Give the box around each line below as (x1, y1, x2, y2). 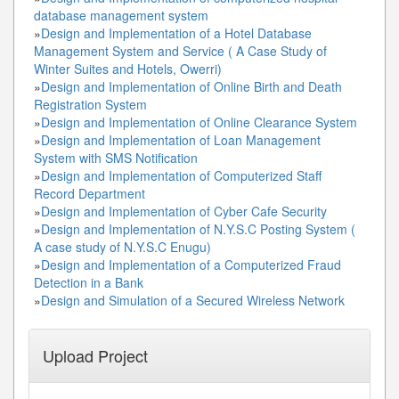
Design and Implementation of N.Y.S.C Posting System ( (41, 219, 355, 238)
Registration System (34, 94, 147, 113)
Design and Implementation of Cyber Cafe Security (41, 201, 327, 220)
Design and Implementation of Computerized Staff (41, 166, 322, 184)
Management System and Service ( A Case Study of (34, 41, 327, 60)
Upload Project (43, 343, 148, 367)
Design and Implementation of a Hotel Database (41, 23, 312, 42)
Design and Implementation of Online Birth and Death (41, 77, 342, 95)
